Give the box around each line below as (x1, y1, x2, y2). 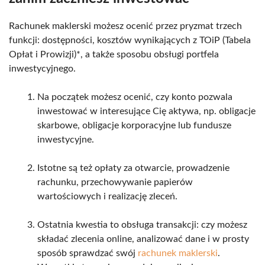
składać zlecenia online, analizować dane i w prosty (37, 234, 249, 244)
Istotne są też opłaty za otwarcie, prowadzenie (37, 163, 230, 173)
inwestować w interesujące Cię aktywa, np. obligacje (37, 106, 256, 116)
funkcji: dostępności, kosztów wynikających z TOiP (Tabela (9, 35, 251, 45)
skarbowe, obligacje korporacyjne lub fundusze (37, 120, 231, 130)
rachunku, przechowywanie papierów (37, 177, 193, 187)
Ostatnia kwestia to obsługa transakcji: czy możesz (37, 219, 247, 230)
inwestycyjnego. (9, 63, 76, 73)
